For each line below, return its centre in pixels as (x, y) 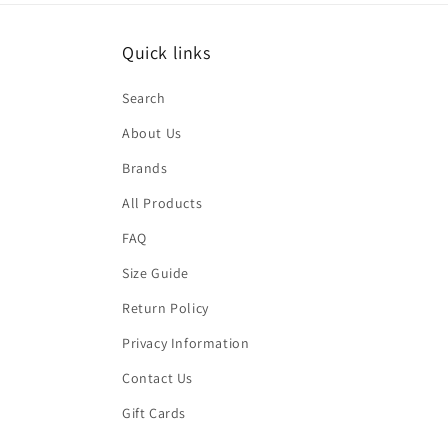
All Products (162, 203)
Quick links (166, 52)
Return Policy (165, 308)
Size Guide (155, 273)
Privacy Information (186, 343)
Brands (145, 168)
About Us (152, 133)
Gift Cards (154, 413)
